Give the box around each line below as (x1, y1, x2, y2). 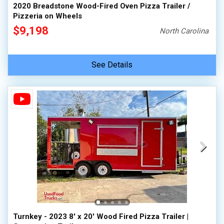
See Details (91, 60, 132, 69)
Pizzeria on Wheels (13, 11, 82, 20)
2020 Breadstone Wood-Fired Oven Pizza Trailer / (13, 1, 190, 10)
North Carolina (159, 26, 209, 35)
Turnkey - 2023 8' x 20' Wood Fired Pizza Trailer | (13, 212, 188, 221)
